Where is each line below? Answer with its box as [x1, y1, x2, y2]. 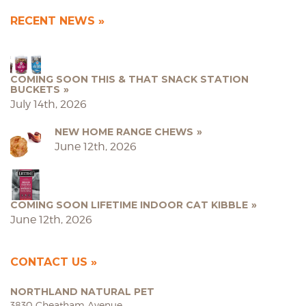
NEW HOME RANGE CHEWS [55, 126, 193, 138]
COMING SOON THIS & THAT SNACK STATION [10, 73, 249, 85]
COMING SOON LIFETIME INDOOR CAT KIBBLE [10, 199, 248, 211]
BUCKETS [10, 83, 60, 96]
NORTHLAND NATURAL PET [10, 286, 154, 298]
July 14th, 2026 [10, 98, 87, 111]
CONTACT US [10, 255, 87, 268]
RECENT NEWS [10, 14, 95, 27]
